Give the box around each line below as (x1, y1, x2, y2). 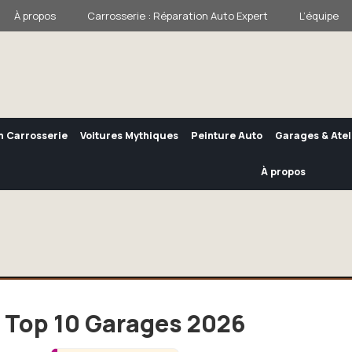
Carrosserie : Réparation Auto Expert (86, 9, 268, 23)
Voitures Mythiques (80, 129, 179, 143)
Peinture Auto (191, 129, 263, 143)
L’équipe (299, 9, 339, 23)
